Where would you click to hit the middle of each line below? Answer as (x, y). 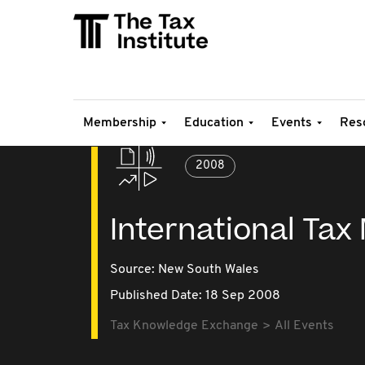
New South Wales (209, 270)
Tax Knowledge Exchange (184, 326)
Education (214, 123)
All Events (304, 326)
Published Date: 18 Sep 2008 (195, 296)
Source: (134, 270)
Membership (120, 123)
